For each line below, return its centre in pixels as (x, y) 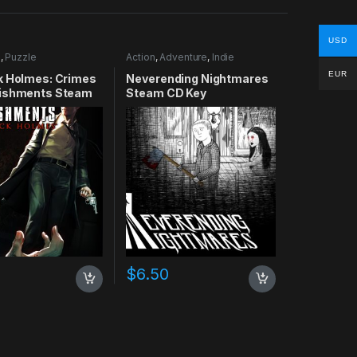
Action (141, 57)
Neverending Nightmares (197, 79)
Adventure (184, 57)
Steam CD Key (166, 93)
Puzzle (21, 57)
